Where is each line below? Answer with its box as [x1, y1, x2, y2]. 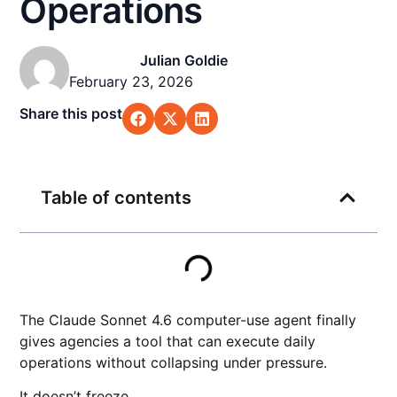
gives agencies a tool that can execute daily [19, 332, 316, 350]
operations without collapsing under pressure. [19, 354, 328, 371]
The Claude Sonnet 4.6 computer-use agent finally [19, 311, 357, 329]
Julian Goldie [139, 51, 228, 69]
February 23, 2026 [69, 73, 194, 90]
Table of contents [41, 187, 192, 208]
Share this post [19, 105, 123, 122]
